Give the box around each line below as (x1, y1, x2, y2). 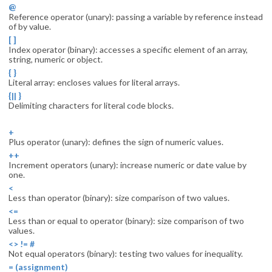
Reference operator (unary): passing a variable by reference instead (8, 12, 263, 22)
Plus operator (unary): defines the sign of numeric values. (8, 137, 223, 147)
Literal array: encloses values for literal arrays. (8, 77, 180, 87)
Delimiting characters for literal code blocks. (8, 100, 174, 110)
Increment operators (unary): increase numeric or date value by (8, 160, 246, 170)
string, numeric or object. (8, 54, 103, 64)
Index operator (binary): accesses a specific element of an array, (8, 44, 248, 55)
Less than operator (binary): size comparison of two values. (8, 192, 229, 203)
